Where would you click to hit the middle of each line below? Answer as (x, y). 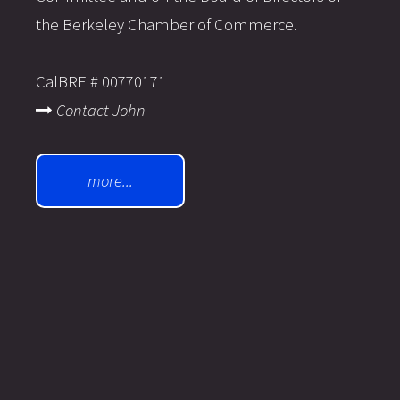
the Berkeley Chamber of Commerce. (167, 25)
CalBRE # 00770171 (101, 82)
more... (110, 180)
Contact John (101, 111)
